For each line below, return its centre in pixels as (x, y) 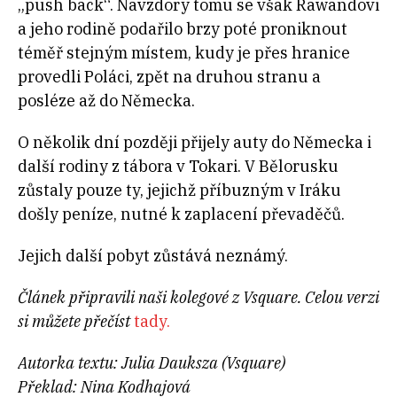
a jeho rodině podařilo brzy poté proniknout (183, 29)
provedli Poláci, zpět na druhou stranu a (169, 77)
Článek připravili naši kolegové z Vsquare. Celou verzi (198, 298)
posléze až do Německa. (106, 101)
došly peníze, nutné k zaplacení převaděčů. (181, 214)
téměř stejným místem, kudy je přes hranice (184, 53)
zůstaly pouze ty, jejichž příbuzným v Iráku (179, 191)
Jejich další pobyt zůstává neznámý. (153, 256)
